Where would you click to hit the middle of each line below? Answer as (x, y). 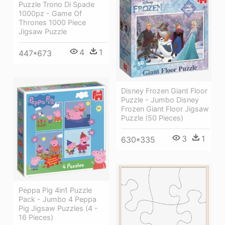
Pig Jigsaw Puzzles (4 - (58, 208)
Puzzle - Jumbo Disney (160, 99)
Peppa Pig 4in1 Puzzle (55, 190)
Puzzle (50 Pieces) (152, 118)
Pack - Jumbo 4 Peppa (58, 199)
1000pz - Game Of (50, 13)
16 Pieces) (36, 217)
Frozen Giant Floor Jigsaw (165, 108)
